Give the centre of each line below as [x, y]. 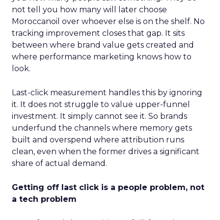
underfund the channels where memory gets [102, 128]
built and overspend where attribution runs [98, 140]
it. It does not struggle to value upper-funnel [101, 104]
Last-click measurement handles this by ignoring [107, 93]
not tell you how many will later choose [89, 10]
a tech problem [44, 199]
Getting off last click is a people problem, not [108, 187]
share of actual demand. [59, 163]
